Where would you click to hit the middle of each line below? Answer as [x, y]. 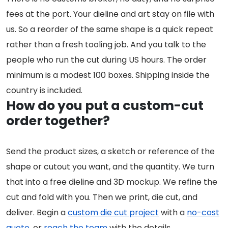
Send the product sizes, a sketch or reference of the [110, 152]
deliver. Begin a [37, 213]
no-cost [203, 213]
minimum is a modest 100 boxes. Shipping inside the [108, 75]
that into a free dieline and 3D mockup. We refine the [112, 182]
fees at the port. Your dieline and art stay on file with [110, 14]
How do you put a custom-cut [105, 106]
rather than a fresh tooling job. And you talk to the [106, 45]
